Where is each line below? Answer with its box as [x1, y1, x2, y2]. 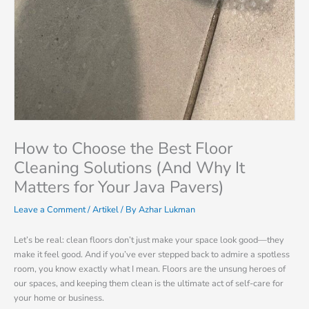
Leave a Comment [14, 203, 86, 216]
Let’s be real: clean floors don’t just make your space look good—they [14, 234, 284, 247]
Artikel [92, 203, 119, 216]
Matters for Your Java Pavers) [14, 175, 224, 198]
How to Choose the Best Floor [14, 137, 232, 159]
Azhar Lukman [139, 203, 195, 216]
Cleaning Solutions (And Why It [14, 156, 245, 179]
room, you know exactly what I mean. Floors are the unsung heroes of [14, 263, 286, 276]
